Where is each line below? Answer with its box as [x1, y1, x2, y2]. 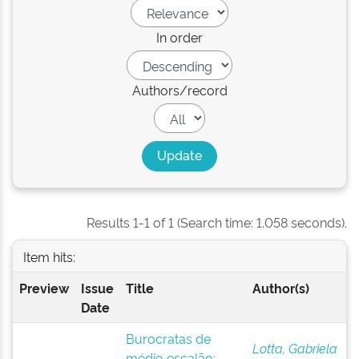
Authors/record [131, 81, 228, 99]
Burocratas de [125, 329, 211, 347]
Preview [18, 279, 69, 296]
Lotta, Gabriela [252, 339, 337, 357]
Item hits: [22, 247, 75, 265]
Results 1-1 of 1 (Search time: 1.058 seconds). [87, 213, 347, 231]
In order [156, 28, 203, 46]
